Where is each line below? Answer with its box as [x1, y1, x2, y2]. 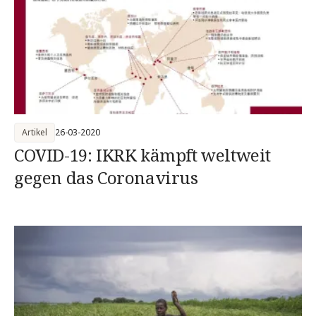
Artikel [22, 126, 47, 138]
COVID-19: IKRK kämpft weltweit [14, 143, 271, 166]
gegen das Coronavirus [14, 166, 198, 189]
